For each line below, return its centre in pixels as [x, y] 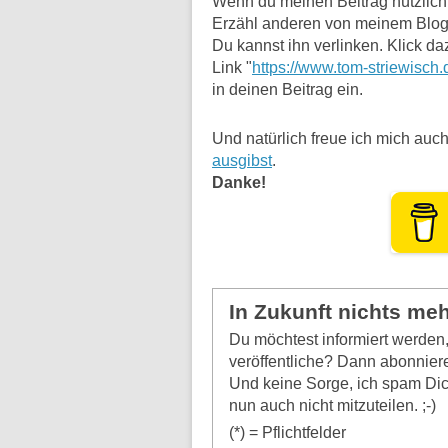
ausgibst [242, 161]
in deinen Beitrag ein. [287, 89]
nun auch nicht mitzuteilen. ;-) [332, 406]
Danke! [239, 183]
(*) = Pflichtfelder [287, 433]
